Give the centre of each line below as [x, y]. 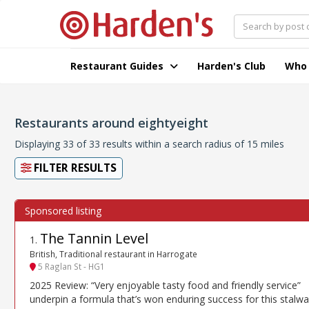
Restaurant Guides [118, 66]
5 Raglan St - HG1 [70, 267]
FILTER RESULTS [74, 168]
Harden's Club [231, 66]
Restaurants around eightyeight [111, 123]
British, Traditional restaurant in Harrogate [113, 254]
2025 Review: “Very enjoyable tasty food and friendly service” [165, 285]
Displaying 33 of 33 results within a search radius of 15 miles [149, 144]
